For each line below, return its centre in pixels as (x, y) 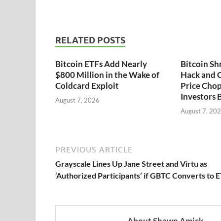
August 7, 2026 (77, 100)
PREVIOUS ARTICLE (94, 149)
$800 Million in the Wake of (107, 75)
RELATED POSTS (90, 40)
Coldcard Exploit (87, 86)
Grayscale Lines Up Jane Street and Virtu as (131, 163)
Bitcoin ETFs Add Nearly (101, 64)
